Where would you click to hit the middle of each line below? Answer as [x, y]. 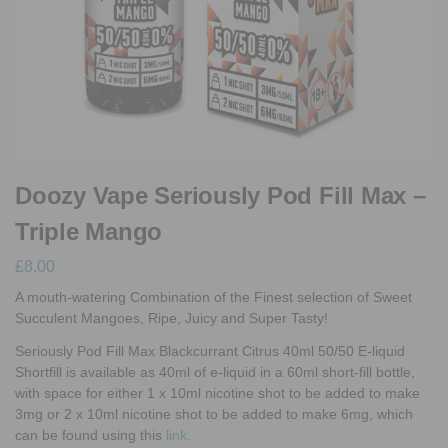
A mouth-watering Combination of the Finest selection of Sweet [213, 297]
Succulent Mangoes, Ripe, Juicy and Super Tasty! [171, 318]
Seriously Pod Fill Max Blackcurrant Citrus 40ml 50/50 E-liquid [210, 351]
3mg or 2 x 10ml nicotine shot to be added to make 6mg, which [214, 414]
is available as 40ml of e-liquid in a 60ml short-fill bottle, [238, 372]
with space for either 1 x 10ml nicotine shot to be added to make [217, 393]
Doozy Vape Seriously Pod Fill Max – [220, 195]
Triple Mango [89, 231]
